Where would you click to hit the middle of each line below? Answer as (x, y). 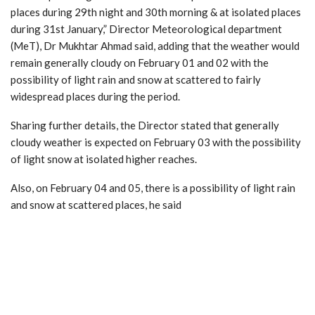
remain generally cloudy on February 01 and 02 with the (140, 62)
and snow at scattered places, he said (96, 204)
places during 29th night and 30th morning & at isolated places (156, 12)
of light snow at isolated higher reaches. (104, 159)
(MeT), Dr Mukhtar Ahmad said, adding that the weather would (155, 45)
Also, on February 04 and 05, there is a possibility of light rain (153, 187)
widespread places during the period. (95, 96)
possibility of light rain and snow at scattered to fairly (136, 79)
